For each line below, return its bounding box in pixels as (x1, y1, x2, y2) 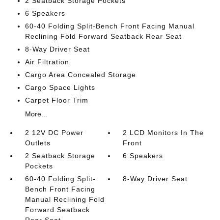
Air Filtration (25, 58, 69, 66)
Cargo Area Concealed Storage (25, 71, 136, 79)
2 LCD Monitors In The (123, 129, 204, 137)
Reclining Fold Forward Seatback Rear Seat (25, 32, 182, 40)
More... (25, 110, 47, 118)
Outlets (25, 139, 51, 147)
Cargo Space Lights (25, 83, 95, 91)
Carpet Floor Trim (25, 96, 88, 104)
